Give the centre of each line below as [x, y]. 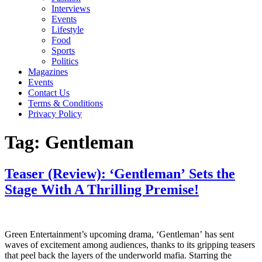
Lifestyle [68, 30]
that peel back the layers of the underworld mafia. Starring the [118, 255]
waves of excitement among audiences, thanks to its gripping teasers [130, 244]
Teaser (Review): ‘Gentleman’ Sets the [120, 173]
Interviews [71, 8]
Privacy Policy [55, 114]
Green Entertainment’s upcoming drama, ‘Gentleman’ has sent [119, 234]
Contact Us [49, 93]
